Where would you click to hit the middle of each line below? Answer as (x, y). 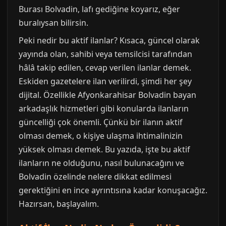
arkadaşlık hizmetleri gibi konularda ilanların (104, 108)
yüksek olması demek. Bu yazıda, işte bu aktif (104, 149)
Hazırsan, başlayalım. (59, 204)
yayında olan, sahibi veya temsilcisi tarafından (105, 54)
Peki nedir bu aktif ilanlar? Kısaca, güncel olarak (109, 40)
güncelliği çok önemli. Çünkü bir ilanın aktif (101, 122)
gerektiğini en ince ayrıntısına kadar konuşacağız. (113, 190)
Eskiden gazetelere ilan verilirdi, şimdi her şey (105, 81)
